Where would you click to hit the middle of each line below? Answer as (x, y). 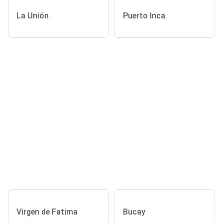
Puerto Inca (144, 15)
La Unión (33, 15)
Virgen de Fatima (47, 212)
